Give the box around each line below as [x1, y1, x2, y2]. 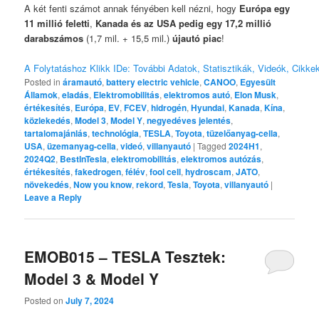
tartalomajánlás [24, 127, 88, 140]
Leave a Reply [24, 191, 83, 204]
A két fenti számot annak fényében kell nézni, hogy [24, 1, 240, 16]
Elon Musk [234, 88, 277, 102]
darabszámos [24, 31, 84, 46]
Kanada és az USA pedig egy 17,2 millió [95, 16, 272, 31]
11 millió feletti [24, 16, 90, 31]
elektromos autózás [181, 152, 262, 166]
